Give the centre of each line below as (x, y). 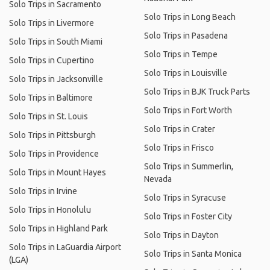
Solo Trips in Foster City (188, 216)
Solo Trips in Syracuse (185, 198)
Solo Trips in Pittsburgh (52, 135)
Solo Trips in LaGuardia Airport (65, 247)
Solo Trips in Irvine (43, 191)
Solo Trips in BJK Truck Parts (197, 92)
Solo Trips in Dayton (181, 235)
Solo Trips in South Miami (56, 42)
